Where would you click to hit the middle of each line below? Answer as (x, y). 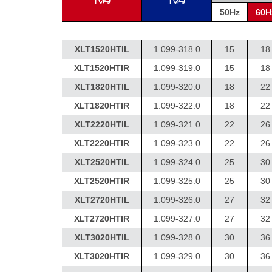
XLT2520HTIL (102, 162)
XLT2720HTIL (102, 200)
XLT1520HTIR (102, 68)
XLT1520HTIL (102, 49)
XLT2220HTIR (102, 143)
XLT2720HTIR (102, 219)
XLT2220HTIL (102, 124)
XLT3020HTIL (102, 237)
